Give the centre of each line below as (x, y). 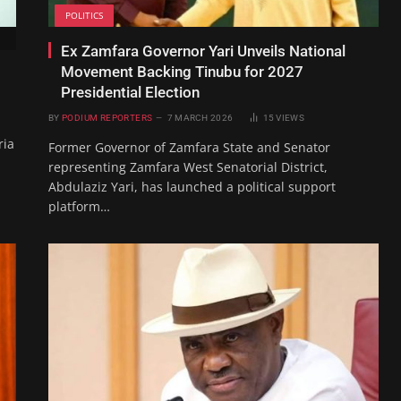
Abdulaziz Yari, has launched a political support (192, 186)
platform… (79, 206)
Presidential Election (130, 92)
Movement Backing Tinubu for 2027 (182, 71)
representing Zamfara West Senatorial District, (188, 166)
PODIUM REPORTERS (107, 117)
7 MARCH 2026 (200, 117)
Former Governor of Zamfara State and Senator (189, 147)
